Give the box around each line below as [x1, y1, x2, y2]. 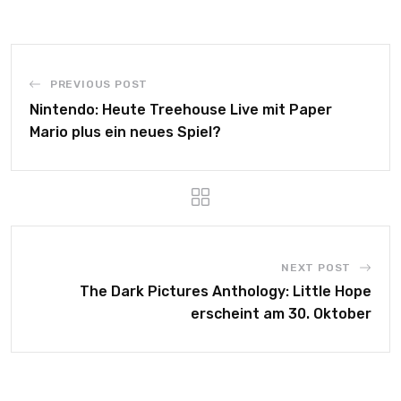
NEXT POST [280, 261, 352, 274]
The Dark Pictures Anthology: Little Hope [80, 283, 371, 300]
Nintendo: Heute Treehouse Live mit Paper [30, 101, 332, 118]
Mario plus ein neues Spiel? [30, 124, 221, 141]
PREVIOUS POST [49, 78, 149, 90]
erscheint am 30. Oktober [191, 305, 371, 322]
